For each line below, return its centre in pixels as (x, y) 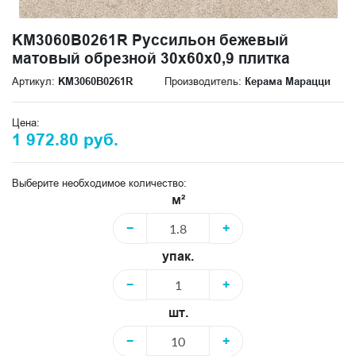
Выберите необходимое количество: (99, 183)
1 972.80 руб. (65, 140)
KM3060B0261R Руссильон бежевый (150, 40)
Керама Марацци (288, 81)
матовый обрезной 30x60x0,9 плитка (151, 58)
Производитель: (205, 81)
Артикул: (35, 81)
